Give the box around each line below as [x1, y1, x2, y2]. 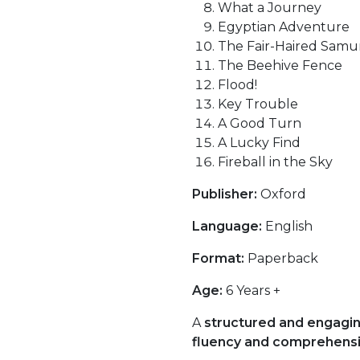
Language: [192, 219, 262, 234]
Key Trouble [218, 96, 298, 112]
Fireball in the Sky [218, 154, 333, 170]
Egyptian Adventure [218, 19, 350, 35]
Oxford [257, 186, 306, 202]
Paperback [244, 251, 318, 266]
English [262, 219, 313, 234]
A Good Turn [218, 116, 301, 131]
